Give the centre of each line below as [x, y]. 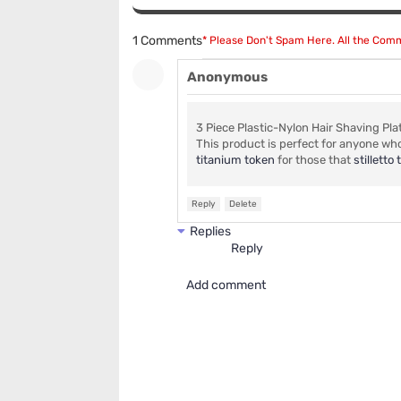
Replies [210, 232]
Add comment [226, 286]
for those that [314, 160]
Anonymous [227, 77]
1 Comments [167, 41]
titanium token [235, 160]
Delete [243, 205]
